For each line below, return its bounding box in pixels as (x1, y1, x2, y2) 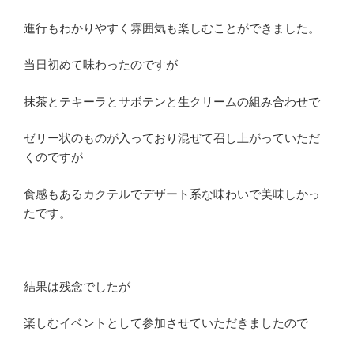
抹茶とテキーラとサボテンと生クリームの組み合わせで (24, 94, 320, 108)
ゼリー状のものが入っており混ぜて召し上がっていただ (24, 131, 320, 145)
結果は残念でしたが (24, 279, 130, 293)
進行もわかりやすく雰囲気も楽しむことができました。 (24, 21, 320, 35)
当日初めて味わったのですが (24, 58, 178, 72)
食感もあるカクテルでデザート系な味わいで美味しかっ (24, 186, 320, 201)
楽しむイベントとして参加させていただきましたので (24, 316, 308, 330)
